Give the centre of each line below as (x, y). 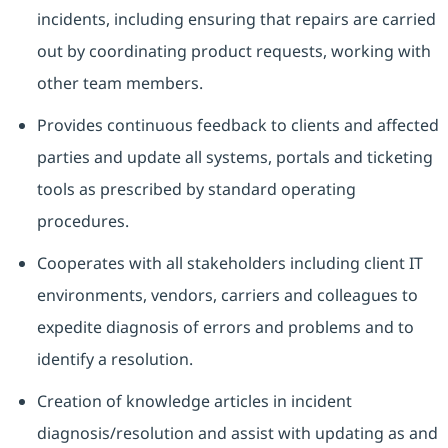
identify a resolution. (114, 359)
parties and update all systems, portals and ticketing (234, 157)
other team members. (119, 83)
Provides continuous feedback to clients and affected (237, 125)
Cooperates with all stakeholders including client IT (229, 263)
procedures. (82, 221)
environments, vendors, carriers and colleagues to (227, 295)
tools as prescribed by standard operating (196, 189)
